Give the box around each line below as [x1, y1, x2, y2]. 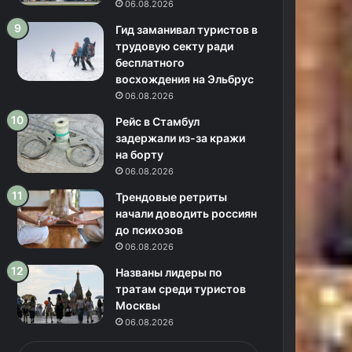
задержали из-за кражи [115, 131, 246, 145]
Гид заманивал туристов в [115, 23, 258, 36]
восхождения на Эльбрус [115, 72, 255, 86]
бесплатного [115, 56, 185, 69]
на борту [115, 148, 164, 161]
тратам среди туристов [115, 282, 247, 295]
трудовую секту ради [115, 39, 234, 53]
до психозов [115, 223, 184, 236]
